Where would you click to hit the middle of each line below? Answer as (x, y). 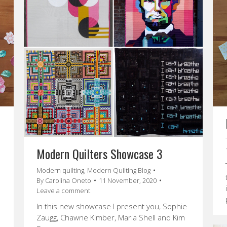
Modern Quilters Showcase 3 (100, 154)
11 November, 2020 (128, 180)
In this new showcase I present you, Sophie (112, 206)
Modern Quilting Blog (119, 170)
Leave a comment (63, 191)
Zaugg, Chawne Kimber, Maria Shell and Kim (111, 217)
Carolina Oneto (68, 180)
